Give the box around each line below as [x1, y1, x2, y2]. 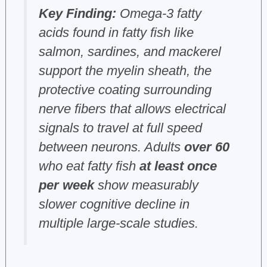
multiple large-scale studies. [38, 216, 198, 231]
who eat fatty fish [38, 159, 139, 174]
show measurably [94, 178, 198, 193]
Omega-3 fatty [116, 6, 201, 21]
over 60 [184, 139, 229, 155]
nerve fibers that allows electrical [38, 101, 226, 117]
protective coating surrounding [38, 82, 212, 98]
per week [38, 178, 94, 193]
